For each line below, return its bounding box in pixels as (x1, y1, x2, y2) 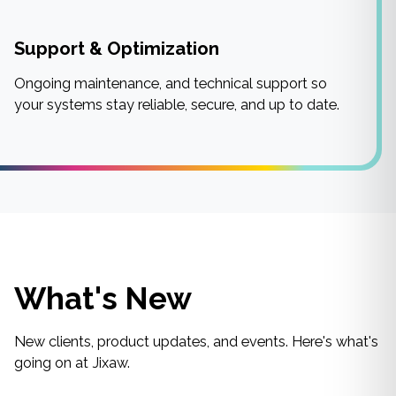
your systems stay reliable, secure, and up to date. (14, 96, 339, 114)
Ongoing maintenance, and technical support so (14, 75, 327, 93)
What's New (14, 280, 192, 316)
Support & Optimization (14, 37, 219, 59)
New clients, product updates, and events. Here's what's (14, 332, 378, 350)
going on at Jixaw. (14, 354, 130, 371)
